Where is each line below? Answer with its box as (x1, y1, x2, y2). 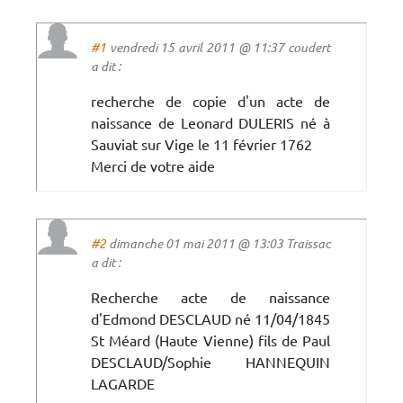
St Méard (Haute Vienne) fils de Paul (91, 330, 330, 349)
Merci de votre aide (91, 156, 215, 175)
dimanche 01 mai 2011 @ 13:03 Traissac (106, 234, 330, 252)
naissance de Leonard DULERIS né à (91, 112, 330, 131)
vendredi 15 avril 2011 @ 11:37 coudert (106, 38, 330, 56)
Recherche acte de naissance (91, 287, 330, 306)
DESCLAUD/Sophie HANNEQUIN (91, 352, 330, 371)
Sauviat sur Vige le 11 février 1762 (91, 134, 312, 153)
